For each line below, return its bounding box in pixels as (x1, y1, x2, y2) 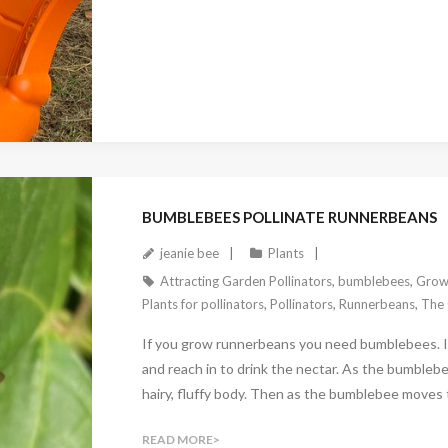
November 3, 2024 (149, 143, 261, 160)
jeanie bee (159, 245, 219, 262)
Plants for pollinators (141, 296, 264, 313)
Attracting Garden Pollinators (159, 273, 332, 290)
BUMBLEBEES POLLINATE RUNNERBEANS (141, 208, 437, 227)
